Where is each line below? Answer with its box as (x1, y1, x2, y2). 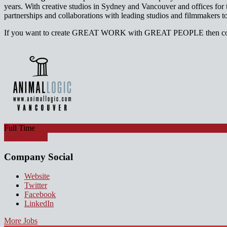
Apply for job (4, 132, 48, 141)
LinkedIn (24, 199, 54, 208)
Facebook (24, 190, 56, 199)
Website (24, 172, 50, 181)
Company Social (4, 151, 73, 162)
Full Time (4, 123, 35, 132)
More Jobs (4, 216, 37, 225)
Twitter (24, 181, 47, 190)
